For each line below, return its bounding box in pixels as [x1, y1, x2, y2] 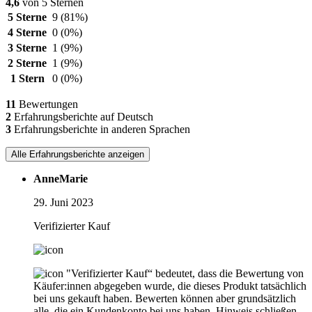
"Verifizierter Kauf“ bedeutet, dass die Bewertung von [66, 267, 304, 280]
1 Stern [10, 72, 45, 85]
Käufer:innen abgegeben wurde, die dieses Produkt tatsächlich [33, 280, 306, 292]
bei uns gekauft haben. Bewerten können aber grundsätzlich [33, 292, 296, 305]
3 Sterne [8, 42, 47, 54]
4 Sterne [8, 26, 47, 39]
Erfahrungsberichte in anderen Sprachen [11, 123, 190, 136]
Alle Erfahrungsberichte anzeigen [11, 149, 144, 160]
